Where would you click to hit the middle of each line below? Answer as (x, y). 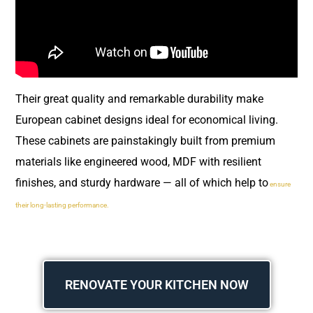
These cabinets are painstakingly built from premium (145, 141)
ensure (279, 184)
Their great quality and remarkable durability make (139, 99)
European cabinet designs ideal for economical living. (147, 120)
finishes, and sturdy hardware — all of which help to (142, 183)
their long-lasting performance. (62, 205)
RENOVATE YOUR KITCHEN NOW (156, 284)
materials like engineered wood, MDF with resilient (138, 162)
